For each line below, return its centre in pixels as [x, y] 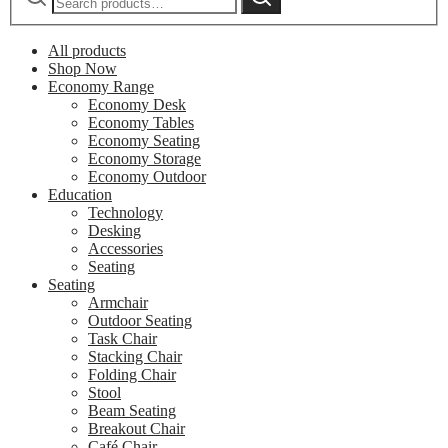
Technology [125, 213]
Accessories [125, 249]
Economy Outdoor [147, 177]
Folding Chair [132, 375]
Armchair [118, 303]
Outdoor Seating [140, 321]
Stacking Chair [135, 357]
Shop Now [82, 69]
